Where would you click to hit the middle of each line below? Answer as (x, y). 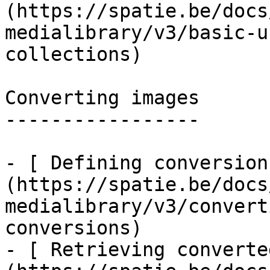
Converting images (102, 98)
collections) (74, 54)
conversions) (74, 228)
